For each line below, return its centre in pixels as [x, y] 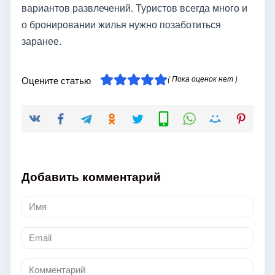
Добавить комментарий [91, 176]
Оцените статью [56, 80]
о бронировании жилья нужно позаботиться [121, 24]
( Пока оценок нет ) [202, 78]
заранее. [41, 41]
